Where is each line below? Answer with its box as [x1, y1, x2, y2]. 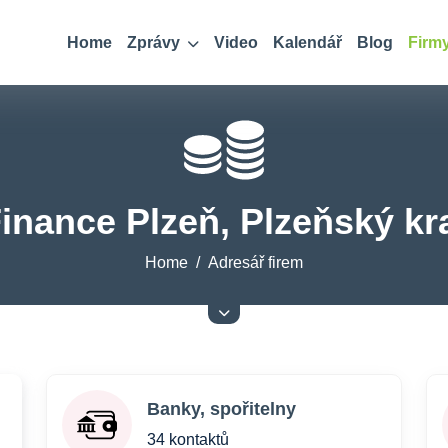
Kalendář [273, 34, 342, 51]
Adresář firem [208, 254, 303, 271]
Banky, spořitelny [147, 398, 296, 419]
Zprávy [127, 34, 184, 51]
